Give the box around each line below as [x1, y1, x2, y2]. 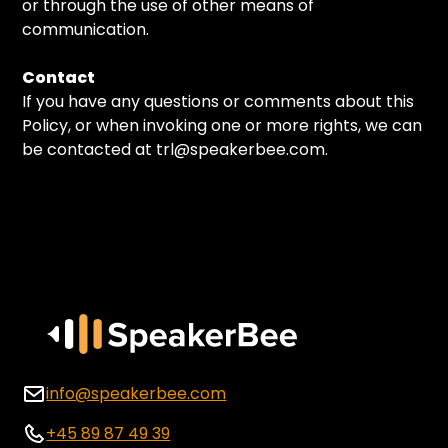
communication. [22, 18, 150, 41]
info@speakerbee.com [46, 382, 227, 405]
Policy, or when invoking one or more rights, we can [22, 114, 423, 137]
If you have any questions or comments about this [22, 90, 415, 113]
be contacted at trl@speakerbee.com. [22, 138, 329, 161]
